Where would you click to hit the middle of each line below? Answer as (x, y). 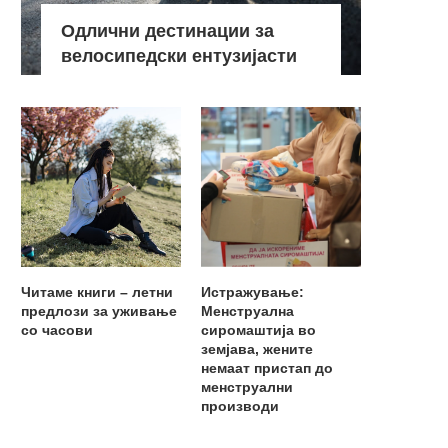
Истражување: (253, 291)
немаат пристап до (267, 367)
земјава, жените (257, 348)
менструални (247, 386)
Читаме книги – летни (97, 291)
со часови (57, 329)
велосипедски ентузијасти (179, 55)
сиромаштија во (259, 329)
